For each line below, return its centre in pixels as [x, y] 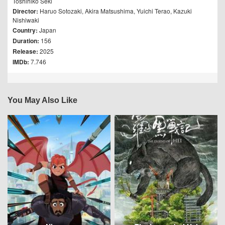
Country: [26, 30]
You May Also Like [42, 100]
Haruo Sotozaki [61, 11]
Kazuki [183, 11]
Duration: [26, 41]
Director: [26, 11]
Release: [25, 51]
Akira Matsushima [109, 11]
